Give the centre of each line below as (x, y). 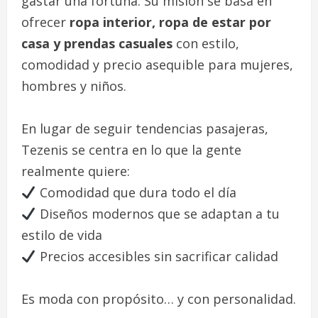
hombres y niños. (74, 86)
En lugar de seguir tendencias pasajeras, (145, 128)
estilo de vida (62, 235)
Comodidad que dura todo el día (136, 192)
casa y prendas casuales (97, 43)
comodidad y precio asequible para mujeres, (157, 64)
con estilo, (206, 43)
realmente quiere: (76, 171)
